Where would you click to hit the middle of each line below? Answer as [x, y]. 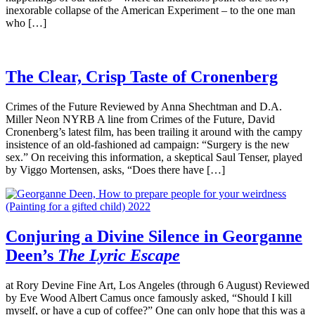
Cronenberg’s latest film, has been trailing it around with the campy [154, 131]
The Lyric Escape [119, 255]
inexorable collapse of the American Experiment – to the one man [150, 11]
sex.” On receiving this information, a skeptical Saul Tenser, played [154, 157]
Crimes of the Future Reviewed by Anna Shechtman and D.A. [144, 106]
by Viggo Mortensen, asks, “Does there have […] [115, 169]
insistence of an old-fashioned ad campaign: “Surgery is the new [148, 144]
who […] [26, 23]
